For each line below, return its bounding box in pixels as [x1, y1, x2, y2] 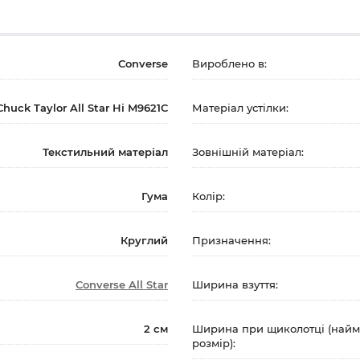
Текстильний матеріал [43, 145, 168, 159]
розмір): [192, 337, 235, 350]
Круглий [121, 234, 168, 247]
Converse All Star [76, 278, 168, 292]
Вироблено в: [192, 57, 267, 71]
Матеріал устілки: [192, 101, 288, 115]
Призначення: [192, 234, 271, 247]
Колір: [192, 190, 225, 203]
